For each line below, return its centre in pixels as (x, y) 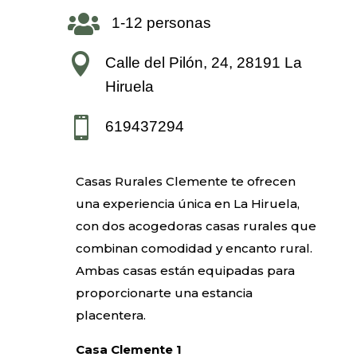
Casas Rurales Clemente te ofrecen (185, 181)
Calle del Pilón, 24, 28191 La (203, 62)
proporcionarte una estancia (164, 292)
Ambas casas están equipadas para (185, 270)
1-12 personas (161, 22)
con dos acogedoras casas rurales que (196, 226)
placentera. (110, 315)
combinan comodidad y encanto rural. (194, 248)
